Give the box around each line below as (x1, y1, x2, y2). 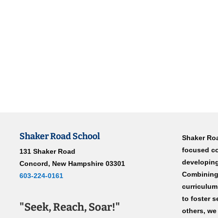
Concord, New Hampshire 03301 (19, 160, 126, 167)
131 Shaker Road (19, 147, 76, 155)
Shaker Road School (19, 131, 101, 142)
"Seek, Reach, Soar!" (19, 200, 121, 214)
